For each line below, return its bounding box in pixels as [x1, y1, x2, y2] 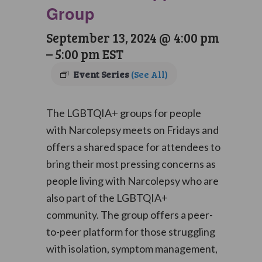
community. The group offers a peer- [46, 208, 213, 221]
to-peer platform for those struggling [46, 225, 215, 238]
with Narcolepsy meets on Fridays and [46, 123, 219, 136]
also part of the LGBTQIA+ [46, 191, 168, 204]
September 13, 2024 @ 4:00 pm [46, 29, 219, 46]
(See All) [130, 68, 168, 80]
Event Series [73, 68, 131, 80]
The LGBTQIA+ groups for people [46, 106, 201, 119]
